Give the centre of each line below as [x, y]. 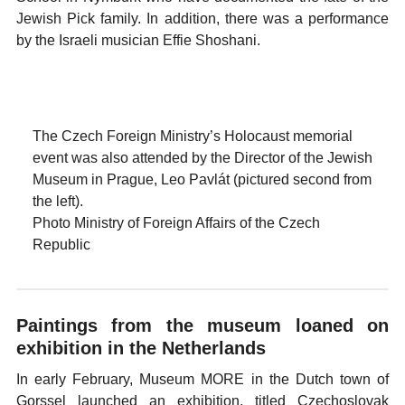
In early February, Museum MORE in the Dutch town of [202, 379]
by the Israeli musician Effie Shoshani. [138, 40]
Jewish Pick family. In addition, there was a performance [202, 19]
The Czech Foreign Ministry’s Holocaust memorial [193, 136]
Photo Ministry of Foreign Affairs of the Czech [176, 223]
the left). [58, 201]
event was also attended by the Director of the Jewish [202, 158]
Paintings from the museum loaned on [202, 325]
